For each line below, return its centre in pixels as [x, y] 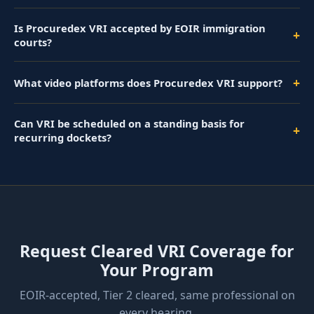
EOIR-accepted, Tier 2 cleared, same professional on [157, 295]
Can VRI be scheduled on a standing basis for [129, 123]
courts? [33, 42]
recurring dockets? [63, 137]
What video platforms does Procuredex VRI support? [148, 82]
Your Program [157, 269]
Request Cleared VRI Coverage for [157, 251]
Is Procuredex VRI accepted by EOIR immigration [140, 28]
